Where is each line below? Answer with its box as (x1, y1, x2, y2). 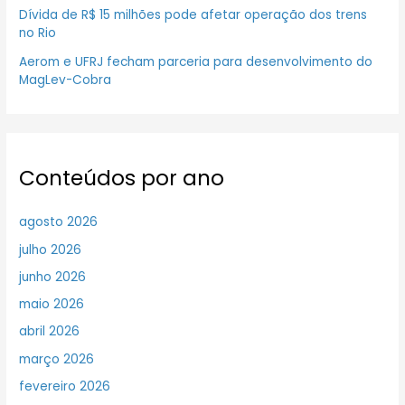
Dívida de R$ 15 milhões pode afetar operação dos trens (19, 5, 368, 24)
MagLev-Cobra (19, 71, 112, 89)
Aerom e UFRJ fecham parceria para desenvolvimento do (19, 52, 373, 71)
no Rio (19, 24, 57, 42)
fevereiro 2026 (19, 377, 111, 395)
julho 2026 (19, 240, 82, 259)
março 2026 (19, 350, 95, 368)
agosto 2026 (19, 213, 99, 231)
